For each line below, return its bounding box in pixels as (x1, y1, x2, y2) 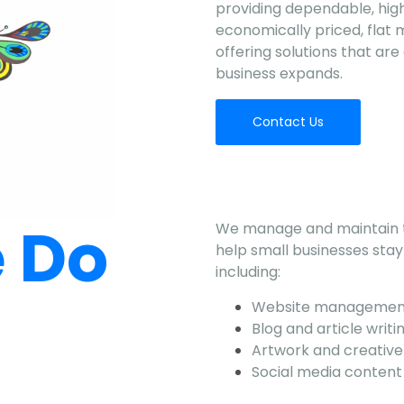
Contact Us (252, 112, 324, 131)
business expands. (216, 62, 343, 84)
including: (216, 261, 280, 282)
